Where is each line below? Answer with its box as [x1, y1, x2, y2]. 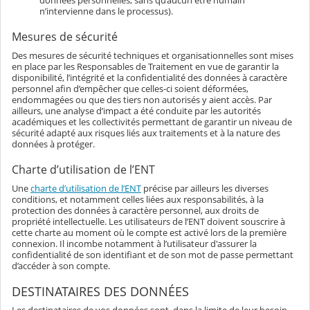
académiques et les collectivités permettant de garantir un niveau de [12, 116, 292, 129]
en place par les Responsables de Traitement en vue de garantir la [12, 60, 279, 73]
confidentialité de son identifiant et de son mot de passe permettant [12, 248, 293, 262]
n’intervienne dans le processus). [39, 5, 173, 18]
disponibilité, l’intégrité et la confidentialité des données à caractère [12, 71, 287, 84]
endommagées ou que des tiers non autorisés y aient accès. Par [12, 93, 272, 107]
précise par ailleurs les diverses [141, 182, 268, 195]
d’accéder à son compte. [12, 259, 110, 273]
